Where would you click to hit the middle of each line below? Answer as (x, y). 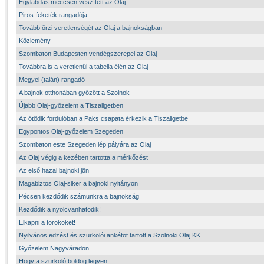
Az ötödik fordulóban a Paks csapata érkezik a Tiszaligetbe (103, 118)
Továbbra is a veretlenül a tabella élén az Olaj (83, 67)
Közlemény (35, 41)
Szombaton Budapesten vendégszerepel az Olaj (88, 54)
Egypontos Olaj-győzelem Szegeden (71, 131)
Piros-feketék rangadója (53, 15)
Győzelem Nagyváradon (54, 248)
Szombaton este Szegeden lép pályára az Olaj (85, 144)
